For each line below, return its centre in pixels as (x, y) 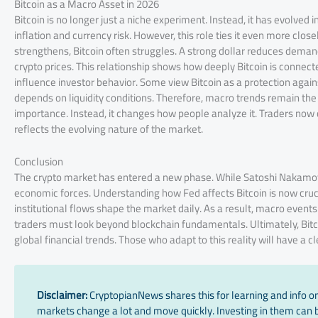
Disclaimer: (63, 295)
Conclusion (39, 161)
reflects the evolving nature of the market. (109, 128)
